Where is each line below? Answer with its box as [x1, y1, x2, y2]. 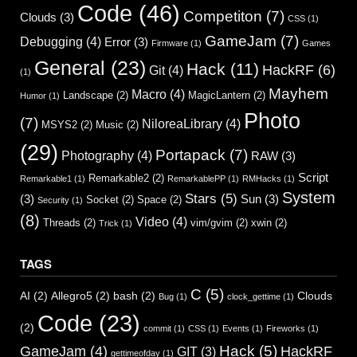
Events [222, 324, 249, 334]
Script [298, 171, 328, 185]
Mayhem [269, 85, 328, 103]
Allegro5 [51, 290, 92, 303]
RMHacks [242, 174, 281, 184]
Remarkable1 [20, 174, 72, 184]
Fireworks [266, 324, 305, 334]
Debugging [20, 34, 83, 49]
